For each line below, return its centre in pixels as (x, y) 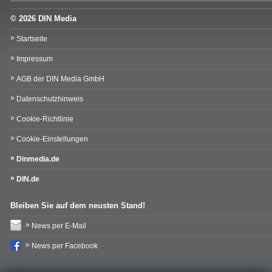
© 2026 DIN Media (43, 19)
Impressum (35, 59)
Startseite (32, 39)
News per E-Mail (59, 226)
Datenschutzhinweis (50, 99)
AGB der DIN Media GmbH (60, 79)
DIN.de (28, 179)
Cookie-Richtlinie (45, 119)
